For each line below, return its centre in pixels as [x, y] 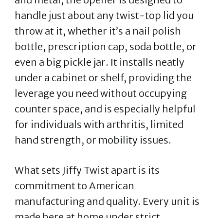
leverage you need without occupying [101, 93]
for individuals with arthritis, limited [99, 124]
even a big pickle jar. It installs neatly [100, 62]
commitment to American [74, 186]
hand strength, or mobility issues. [93, 140]
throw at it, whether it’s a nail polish [98, 31]
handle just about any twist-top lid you [104, 15]
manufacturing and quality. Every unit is [107, 201]
